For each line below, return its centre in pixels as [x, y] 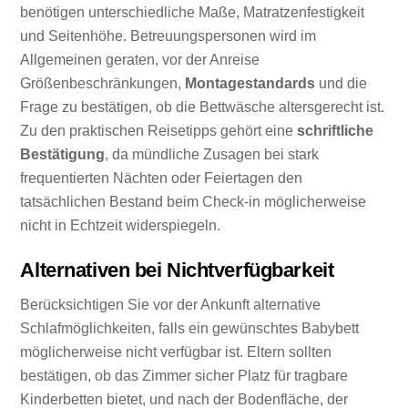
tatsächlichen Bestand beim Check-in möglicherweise [194, 201]
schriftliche [336, 130]
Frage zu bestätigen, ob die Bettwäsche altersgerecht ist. [203, 107]
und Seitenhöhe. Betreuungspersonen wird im [168, 36]
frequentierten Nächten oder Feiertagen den [162, 178]
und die [342, 83]
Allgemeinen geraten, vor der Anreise [140, 59]
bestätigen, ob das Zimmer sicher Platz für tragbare [184, 376]
